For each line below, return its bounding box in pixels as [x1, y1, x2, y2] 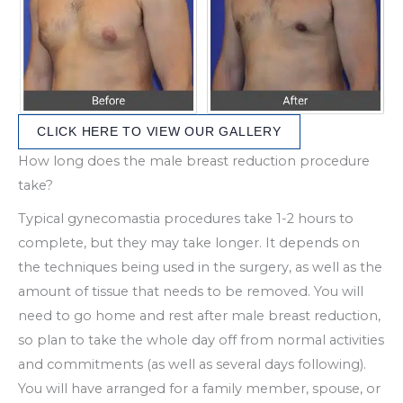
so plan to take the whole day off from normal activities [18, 332, 384, 349]
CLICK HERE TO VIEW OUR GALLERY [37, 125, 282, 139]
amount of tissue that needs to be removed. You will [18, 283, 363, 300]
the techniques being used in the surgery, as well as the [18, 259, 382, 276]
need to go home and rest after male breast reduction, [18, 308, 381, 325]
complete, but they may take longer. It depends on [18, 235, 360, 252]
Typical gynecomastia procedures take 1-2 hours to [18, 210, 354, 228]
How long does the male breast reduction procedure [18, 153, 370, 170]
